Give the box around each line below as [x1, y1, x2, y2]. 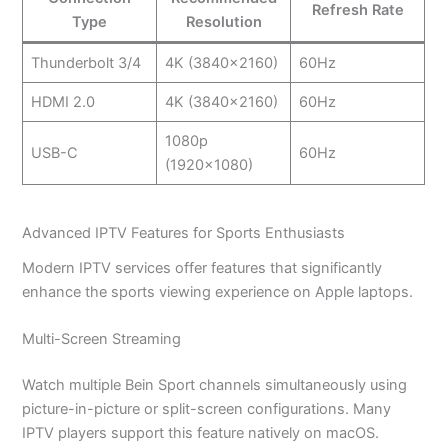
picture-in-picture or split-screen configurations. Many [22, 399, 392, 418]
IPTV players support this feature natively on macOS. [22, 423, 380, 442]
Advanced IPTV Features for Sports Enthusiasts [22, 224, 346, 243]
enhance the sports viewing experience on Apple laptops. [22, 282, 414, 301]
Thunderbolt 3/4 [30, 53, 141, 72]
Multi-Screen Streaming [22, 329, 182, 348]
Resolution [185, 12, 262, 31]
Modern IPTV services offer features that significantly [22, 258, 383, 277]
